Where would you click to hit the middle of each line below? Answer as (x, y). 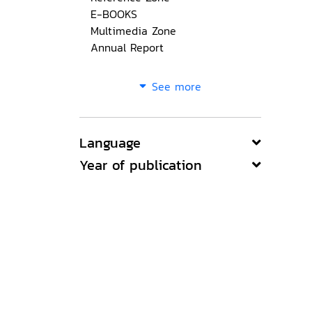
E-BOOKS (114, 14)
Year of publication (141, 165)
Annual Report (127, 47)
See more (177, 86)
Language (110, 143)
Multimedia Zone (133, 31)
